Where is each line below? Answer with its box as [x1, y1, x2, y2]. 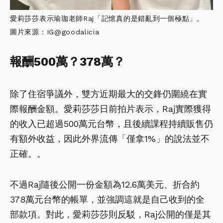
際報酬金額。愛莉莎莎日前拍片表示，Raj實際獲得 [10, 103, 211, 114]
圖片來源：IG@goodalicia [10, 27, 100, 36]
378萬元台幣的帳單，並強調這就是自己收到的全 [10, 194, 205, 205]
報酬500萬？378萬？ [10, 54, 128, 69]
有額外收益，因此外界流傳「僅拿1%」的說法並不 [10, 133, 210, 144]
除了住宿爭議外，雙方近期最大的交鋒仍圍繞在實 [10, 88, 207, 99]
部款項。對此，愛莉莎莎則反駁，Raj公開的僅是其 [10, 209, 211, 220]
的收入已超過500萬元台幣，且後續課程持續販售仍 [10, 118, 213, 129]
